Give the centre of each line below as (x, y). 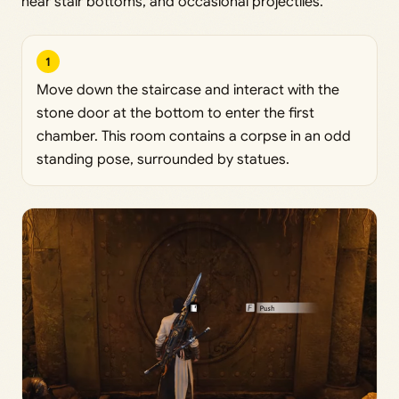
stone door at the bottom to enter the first (175, 114)
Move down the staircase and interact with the (188, 90)
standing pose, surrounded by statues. (163, 160)
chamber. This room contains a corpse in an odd (194, 137)
